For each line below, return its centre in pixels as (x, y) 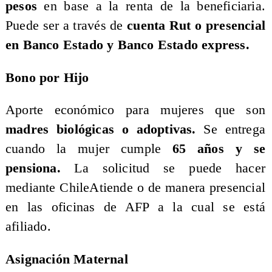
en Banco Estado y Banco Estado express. (127, 45)
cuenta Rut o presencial (196, 26)
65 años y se (219, 149)
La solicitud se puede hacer (163, 168)
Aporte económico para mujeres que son (135, 110)
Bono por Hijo (47, 77)
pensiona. (33, 168)
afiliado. (30, 227)
